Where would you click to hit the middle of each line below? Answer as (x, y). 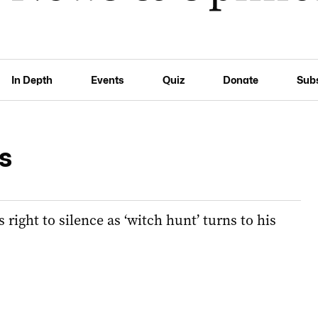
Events (108, 79)
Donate (240, 79)
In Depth (32, 79)
